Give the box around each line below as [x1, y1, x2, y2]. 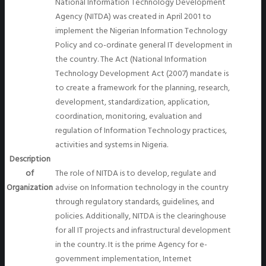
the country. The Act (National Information [55, 52, 207, 66]
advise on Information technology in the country [55, 180, 229, 195]
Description [9, 152, 50, 166]
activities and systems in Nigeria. [55, 138, 168, 152]
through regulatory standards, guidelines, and [55, 195, 214, 209]
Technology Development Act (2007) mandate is [55, 66, 229, 81]
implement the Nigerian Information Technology [55, 24, 227, 38]
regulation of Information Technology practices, [55, 123, 227, 138]
